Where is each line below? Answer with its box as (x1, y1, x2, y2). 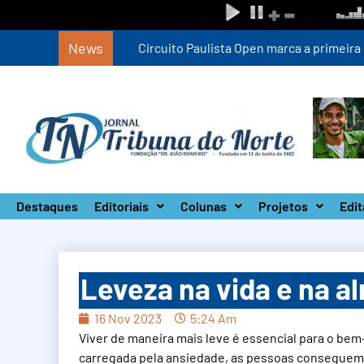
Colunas (180, 198, 227, 214)
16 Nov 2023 (94, 310, 162, 326)
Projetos (258, 198, 308, 214)
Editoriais (94, 198, 149, 214)
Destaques (16, 198, 78, 214)
